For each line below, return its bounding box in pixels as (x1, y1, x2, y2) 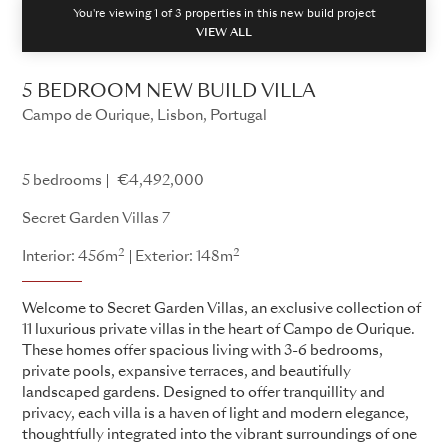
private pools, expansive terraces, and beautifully (22, 364, 351, 379)
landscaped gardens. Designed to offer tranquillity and (22, 385, 385, 400)
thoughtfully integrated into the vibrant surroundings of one (22, 427, 417, 442)
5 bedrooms (22, 173, 102, 188)
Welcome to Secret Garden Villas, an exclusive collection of (22, 301, 421, 316)
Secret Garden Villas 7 (22, 211, 170, 226)
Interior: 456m (22, 249, 118, 264)
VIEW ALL (196, 27, 252, 39)
